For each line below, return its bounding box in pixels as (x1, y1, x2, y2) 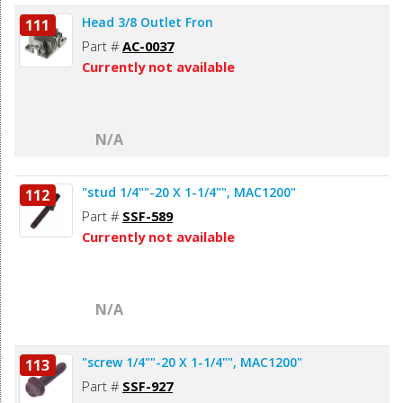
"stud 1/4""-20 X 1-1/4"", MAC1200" (82, 184, 296, 201)
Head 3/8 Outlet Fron (82, 13, 213, 31)
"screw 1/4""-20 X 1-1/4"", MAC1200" (82, 354, 302, 372)
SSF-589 (122, 207, 173, 226)
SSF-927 (122, 377, 173, 396)
